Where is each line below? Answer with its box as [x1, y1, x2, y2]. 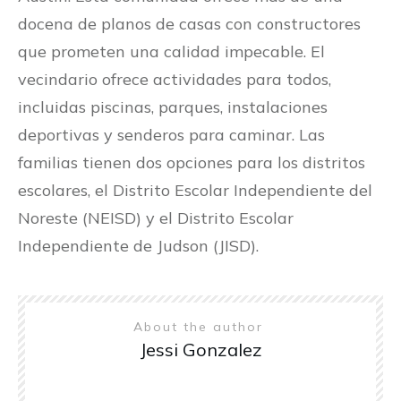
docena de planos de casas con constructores [18, 13, 361, 35]
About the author [132, 319, 269, 336]
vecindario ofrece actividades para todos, [18, 69, 331, 90]
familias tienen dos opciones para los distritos [18, 152, 365, 174]
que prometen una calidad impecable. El [18, 41, 325, 63]
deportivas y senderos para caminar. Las [18, 124, 325, 146]
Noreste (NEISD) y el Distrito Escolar [18, 208, 294, 229]
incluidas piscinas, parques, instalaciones [18, 97, 328, 118]
